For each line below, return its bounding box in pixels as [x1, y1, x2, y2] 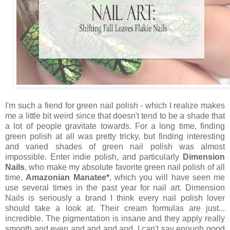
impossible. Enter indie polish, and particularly [5, 152, 183, 161]
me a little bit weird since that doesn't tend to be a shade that [5, 111, 225, 120]
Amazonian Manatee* [26, 172, 109, 182]
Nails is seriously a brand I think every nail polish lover [5, 193, 225, 202]
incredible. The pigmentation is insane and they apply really [5, 214, 225, 223]
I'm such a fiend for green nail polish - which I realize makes [5, 101, 225, 110]
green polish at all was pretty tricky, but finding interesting [5, 131, 225, 141]
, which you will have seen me [109, 172, 225, 182]
